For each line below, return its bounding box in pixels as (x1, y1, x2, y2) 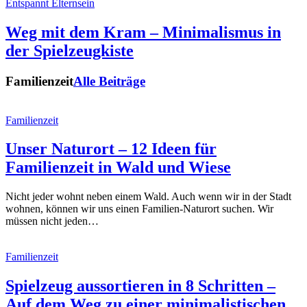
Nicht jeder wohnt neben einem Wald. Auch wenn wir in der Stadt (5, 191, 291, 203)
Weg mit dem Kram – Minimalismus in (5, 23, 281, 41)
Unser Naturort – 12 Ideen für (5, 140, 217, 158)
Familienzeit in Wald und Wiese (5, 158, 231, 177)
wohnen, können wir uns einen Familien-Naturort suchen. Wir (5, 203, 273, 215)
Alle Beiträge (73, 73, 145, 88)
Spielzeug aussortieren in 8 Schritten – (5, 277, 275, 295)
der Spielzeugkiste (5, 41, 134, 60)
